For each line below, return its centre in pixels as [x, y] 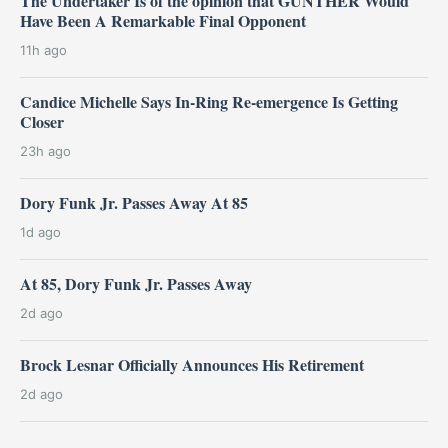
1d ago [40, 231]
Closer [42, 121]
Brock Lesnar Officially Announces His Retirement [192, 364]
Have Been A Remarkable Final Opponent [163, 20]
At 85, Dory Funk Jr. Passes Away [136, 283]
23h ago [45, 150]
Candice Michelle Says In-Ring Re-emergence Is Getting [209, 101]
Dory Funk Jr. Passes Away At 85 [134, 202]
